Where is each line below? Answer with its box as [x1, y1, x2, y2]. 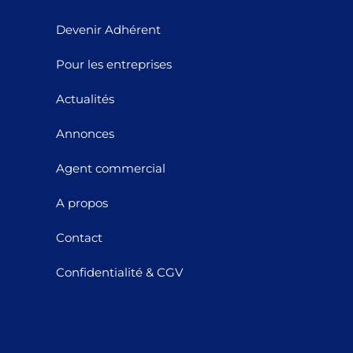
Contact [56, 230, 103, 245]
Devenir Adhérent [56, 22, 162, 37]
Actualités [56, 91, 115, 106]
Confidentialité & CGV [56, 265, 184, 280]
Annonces [56, 126, 115, 141]
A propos [56, 195, 109, 210]
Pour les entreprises [56, 57, 173, 72]
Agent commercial [56, 161, 166, 176]
